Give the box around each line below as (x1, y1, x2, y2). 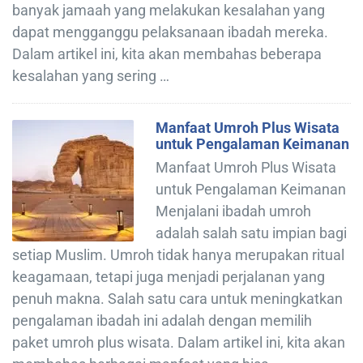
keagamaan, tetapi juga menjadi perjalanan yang (12, 267, 325, 285)
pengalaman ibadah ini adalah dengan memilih (12, 311, 312, 329)
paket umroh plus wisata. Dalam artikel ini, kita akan (12, 333, 345, 351)
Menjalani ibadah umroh (156, 202, 311, 220)
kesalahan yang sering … (12, 66, 169, 84)
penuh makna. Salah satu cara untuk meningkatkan (12, 289, 343, 307)
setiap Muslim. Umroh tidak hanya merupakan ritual (12, 246, 344, 263)
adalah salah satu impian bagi (156, 224, 347, 241)
